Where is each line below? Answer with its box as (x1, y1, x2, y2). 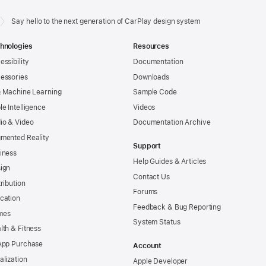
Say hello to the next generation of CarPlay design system (11, 17, 200, 26)
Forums (133, 188, 158, 197)
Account (133, 242, 162, 251)
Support (133, 142, 161, 151)
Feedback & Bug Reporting (133, 202, 221, 211)
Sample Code (133, 88, 177, 97)
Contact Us (133, 172, 170, 181)
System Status (133, 218, 180, 227)
